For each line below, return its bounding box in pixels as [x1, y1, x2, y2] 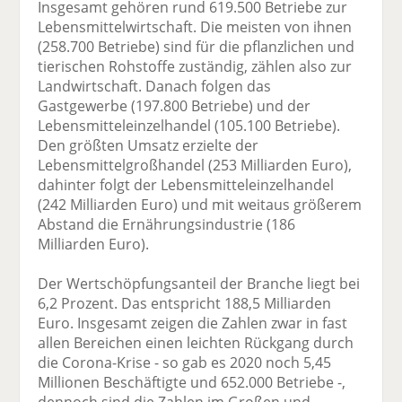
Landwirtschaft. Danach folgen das [38, 75, 272, 96]
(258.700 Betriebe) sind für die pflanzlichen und [38, 36, 355, 57]
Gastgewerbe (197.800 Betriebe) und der [38, 95, 311, 116]
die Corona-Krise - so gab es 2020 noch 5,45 [38, 352, 332, 372]
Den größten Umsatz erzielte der [38, 135, 259, 155]
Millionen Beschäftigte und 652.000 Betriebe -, [38, 371, 346, 392]
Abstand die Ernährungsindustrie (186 [38, 214, 296, 234]
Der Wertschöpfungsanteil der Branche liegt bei [38, 273, 361, 293]
